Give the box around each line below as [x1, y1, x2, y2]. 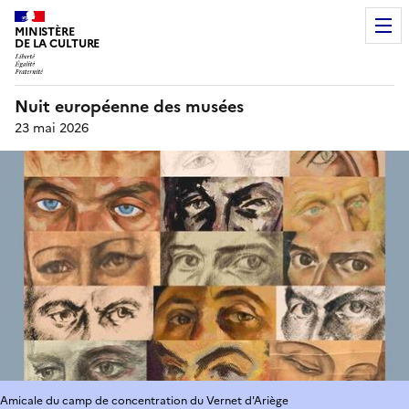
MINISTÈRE [15, 23, 75, 40]
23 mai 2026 [15, 118, 89, 138]
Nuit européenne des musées [15, 93, 244, 119]
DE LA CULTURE [15, 35, 100, 52]
